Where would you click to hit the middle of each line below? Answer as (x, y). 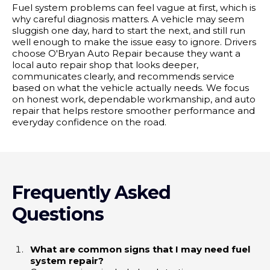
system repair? (67, 260)
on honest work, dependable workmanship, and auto (134, 99)
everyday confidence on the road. (89, 122)
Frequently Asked (91, 192)
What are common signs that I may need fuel (140, 249)
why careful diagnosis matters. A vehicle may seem (128, 19)
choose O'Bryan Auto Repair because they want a (126, 53)
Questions (58, 214)
